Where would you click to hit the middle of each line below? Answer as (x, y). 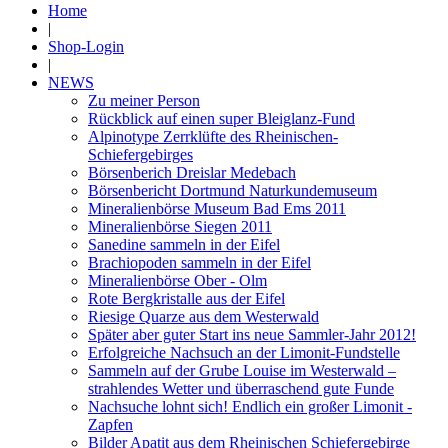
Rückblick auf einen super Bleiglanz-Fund (221, 118)
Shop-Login (86, 46)
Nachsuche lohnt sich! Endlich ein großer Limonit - (250, 406)
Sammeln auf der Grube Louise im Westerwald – (242, 370)
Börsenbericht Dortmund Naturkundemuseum (232, 190)
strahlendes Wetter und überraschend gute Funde (241, 388)
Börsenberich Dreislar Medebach (192, 172)
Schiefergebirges (140, 154)
